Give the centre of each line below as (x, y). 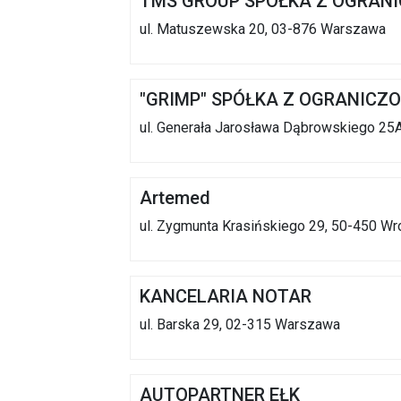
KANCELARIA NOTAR (226, 297)
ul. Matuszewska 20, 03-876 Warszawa (263, 30)
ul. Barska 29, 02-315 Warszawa (240, 325)
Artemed (175, 198)
